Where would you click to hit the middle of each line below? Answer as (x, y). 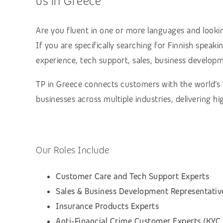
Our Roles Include (73, 150)
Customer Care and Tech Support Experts (132, 176)
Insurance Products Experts (107, 206)
